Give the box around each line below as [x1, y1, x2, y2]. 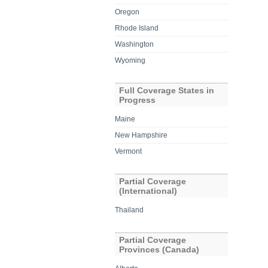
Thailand [115, 205, 144, 214]
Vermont [115, 147, 142, 156]
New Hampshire [115, 130, 168, 139]
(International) [119, 185, 178, 196]
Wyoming [115, 56, 146, 65]
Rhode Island [115, 23, 159, 32]
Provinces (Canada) [119, 244, 200, 254]
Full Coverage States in [119, 85, 215, 95]
